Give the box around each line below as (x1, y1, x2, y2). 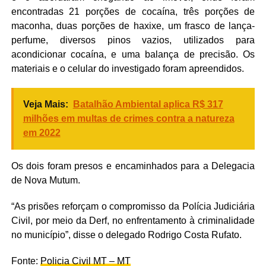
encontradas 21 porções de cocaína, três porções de (11, 7, 255, 17)
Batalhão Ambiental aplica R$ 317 (72, 99, 223, 110)
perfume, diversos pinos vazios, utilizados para (11, 35, 255, 46)
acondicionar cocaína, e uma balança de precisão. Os (11, 49, 255, 60)
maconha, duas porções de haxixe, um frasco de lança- (11, 21, 255, 31)
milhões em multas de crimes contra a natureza (23, 113, 235, 124)
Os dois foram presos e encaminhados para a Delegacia (11, 161, 255, 172)
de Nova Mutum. (11, 175, 80, 186)
